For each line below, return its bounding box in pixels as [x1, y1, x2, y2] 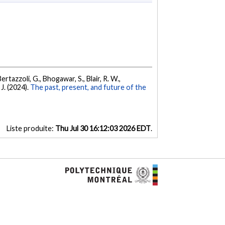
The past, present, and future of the [30, 83, 147, 92]
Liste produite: [6, 124, 55, 133]
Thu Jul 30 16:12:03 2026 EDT [55, 124, 151, 133]
